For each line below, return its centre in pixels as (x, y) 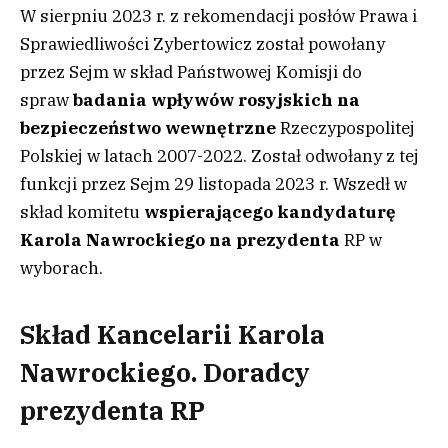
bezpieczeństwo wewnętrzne (148, 127)
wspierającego (210, 211)
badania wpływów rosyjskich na (214, 99)
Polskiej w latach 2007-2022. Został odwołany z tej (219, 155)
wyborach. (61, 267)
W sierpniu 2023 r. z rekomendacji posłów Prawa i (218, 15)
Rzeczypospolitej (345, 127)
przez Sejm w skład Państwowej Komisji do (191, 71)
